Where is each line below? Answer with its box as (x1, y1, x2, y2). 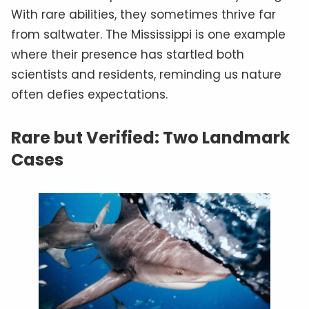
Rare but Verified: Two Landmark (11, 126, 290, 149)
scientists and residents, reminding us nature (11, 66, 281, 83)
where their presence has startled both (11, 46, 244, 63)
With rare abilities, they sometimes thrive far (11, 6, 276, 23)
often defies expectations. (11, 86, 168, 103)
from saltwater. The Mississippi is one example (11, 26, 286, 43)
